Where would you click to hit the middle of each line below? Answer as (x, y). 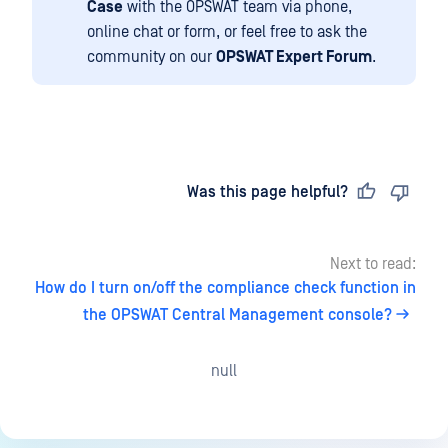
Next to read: (373, 263)
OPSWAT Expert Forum (294, 56)
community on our (151, 56)
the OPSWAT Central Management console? (237, 314)
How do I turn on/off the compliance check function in (225, 287)
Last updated (103, 191)
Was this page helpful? (267, 191)
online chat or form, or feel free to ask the (227, 31)
